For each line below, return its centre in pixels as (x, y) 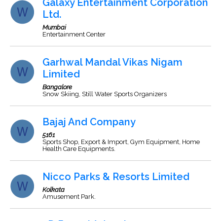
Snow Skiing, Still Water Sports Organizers (105, 94)
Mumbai (54, 27)
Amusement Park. (69, 197)
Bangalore (57, 87)
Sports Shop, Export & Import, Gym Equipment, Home (121, 142)
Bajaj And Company (89, 122)
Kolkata (54, 190)
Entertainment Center (74, 34)
